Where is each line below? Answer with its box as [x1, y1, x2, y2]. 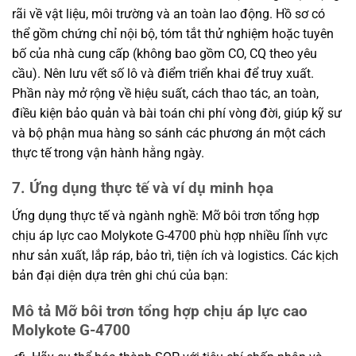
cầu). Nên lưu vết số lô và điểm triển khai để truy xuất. [12, 65, 314, 81]
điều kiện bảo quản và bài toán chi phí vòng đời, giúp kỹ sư [12, 105, 342, 121]
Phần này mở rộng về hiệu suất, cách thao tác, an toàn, [12, 85, 319, 101]
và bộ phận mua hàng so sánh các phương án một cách [12, 125, 326, 141]
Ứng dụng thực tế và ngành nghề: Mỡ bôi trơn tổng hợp [12, 208, 319, 224]
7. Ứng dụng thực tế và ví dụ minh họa [12, 179, 273, 198]
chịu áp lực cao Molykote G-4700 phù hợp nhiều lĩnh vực [12, 228, 327, 244]
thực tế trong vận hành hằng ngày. [12, 145, 204, 161]
